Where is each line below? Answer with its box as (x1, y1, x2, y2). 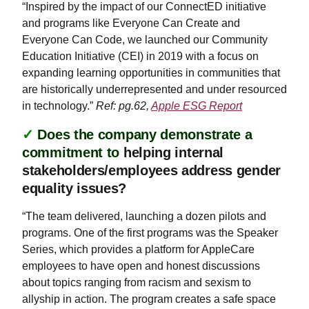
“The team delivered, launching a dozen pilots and (22, 210, 266, 222)
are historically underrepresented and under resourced (22, 83, 287, 95)
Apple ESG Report (151, 100, 242, 112)
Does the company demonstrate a (37, 127, 252, 142)
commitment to (22, 145, 120, 160)
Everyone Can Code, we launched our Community (22, 34, 268, 46)
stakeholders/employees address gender (22, 163, 281, 178)
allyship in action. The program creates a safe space (22, 293, 276, 305)
